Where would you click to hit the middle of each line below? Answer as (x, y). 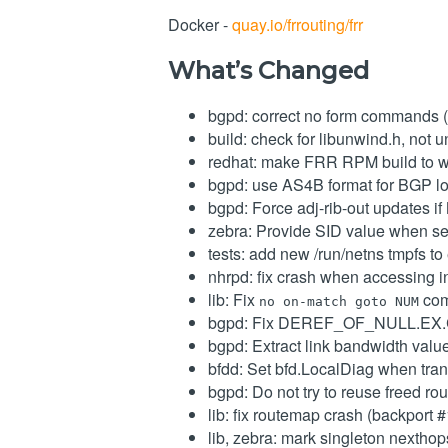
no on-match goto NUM (339, 302)
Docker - (200, 24)
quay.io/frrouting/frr (297, 24)
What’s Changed (268, 70)
